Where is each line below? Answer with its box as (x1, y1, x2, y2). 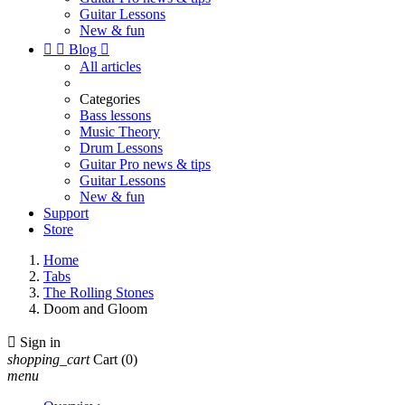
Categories (80, 91, 140, 107)
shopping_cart (7, 352, 89, 367)
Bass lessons (80, 108, 151, 123)
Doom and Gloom (43, 301, 147, 316)
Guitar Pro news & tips (80, 156, 211, 172)
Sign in (20, 334, 61, 350)
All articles (80, 59, 141, 74)
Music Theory (80, 124, 160, 139)
